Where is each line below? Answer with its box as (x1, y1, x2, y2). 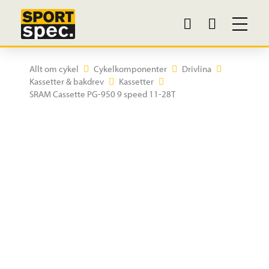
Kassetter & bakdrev (29, 75, 104, 88)
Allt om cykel (29, 62, 79, 75)
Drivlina (181, 62, 211, 75)
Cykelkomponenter (93, 62, 167, 75)
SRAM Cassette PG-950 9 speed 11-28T (29, 88, 175, 100)
